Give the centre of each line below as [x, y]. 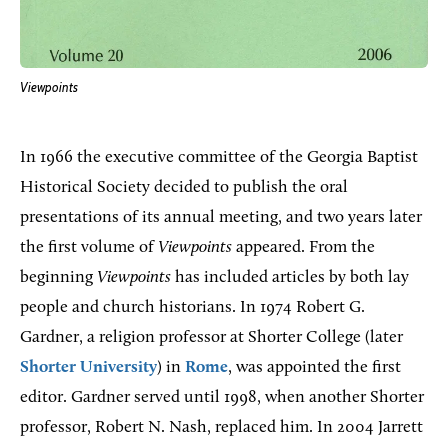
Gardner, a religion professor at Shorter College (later [211, 338]
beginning [58, 278]
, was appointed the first [314, 368]
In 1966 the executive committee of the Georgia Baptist [219, 158]
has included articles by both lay [290, 278]
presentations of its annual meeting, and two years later [221, 218]
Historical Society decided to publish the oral [184, 188]
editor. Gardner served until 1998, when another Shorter [222, 398]
